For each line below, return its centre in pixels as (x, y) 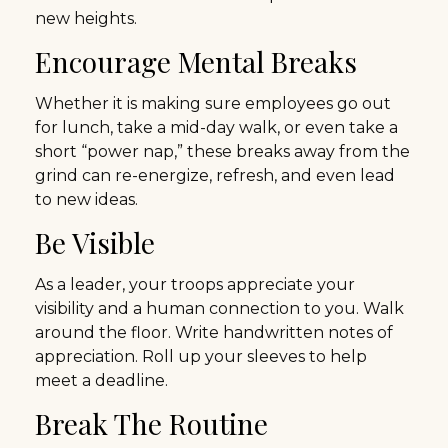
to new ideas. (86, 199)
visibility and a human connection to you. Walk (219, 308)
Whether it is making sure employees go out (213, 103)
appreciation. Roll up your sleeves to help (201, 356)
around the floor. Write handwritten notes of (214, 332)
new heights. (86, 18)
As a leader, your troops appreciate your (195, 284)
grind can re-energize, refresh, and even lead (215, 175)
